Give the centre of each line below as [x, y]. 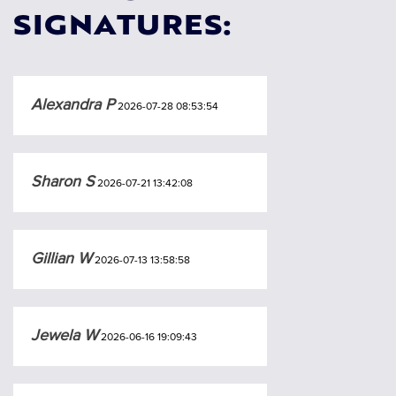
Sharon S [63, 181]
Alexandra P [73, 104]
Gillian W [61, 258]
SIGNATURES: [123, 27]
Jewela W [65, 335]
